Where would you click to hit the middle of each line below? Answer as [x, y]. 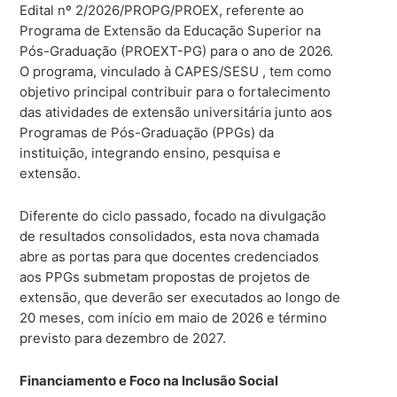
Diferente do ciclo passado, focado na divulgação [173, 215]
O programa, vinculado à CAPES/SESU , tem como [176, 71]
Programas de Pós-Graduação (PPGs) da [147, 132]
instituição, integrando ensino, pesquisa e [151, 152]
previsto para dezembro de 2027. [123, 338]
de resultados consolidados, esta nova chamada [170, 236]
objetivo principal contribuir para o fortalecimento [175, 91]
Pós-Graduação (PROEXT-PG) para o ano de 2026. [177, 51]
